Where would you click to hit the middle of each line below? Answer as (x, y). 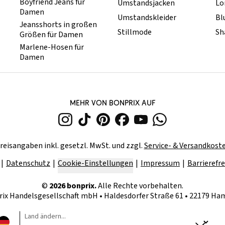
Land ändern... (45, 217)
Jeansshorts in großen (59, 25)
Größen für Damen (51, 35)
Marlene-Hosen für (52, 47)
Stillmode (134, 32)
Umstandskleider (147, 18)
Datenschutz (28, 163)
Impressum (160, 163)
